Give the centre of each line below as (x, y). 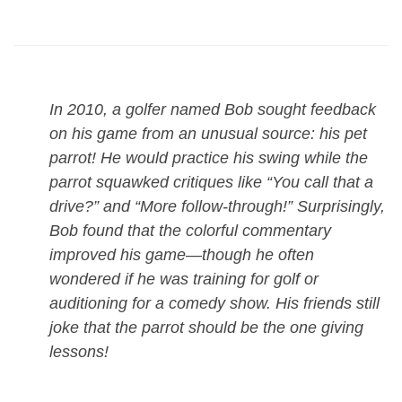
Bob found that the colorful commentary (190, 231)
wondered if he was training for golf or (184, 280)
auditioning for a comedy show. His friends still (214, 304)
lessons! (79, 352)
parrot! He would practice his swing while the (209, 158)
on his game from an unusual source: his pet (208, 134)
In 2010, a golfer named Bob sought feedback (213, 110)
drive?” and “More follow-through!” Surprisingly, (217, 207)
